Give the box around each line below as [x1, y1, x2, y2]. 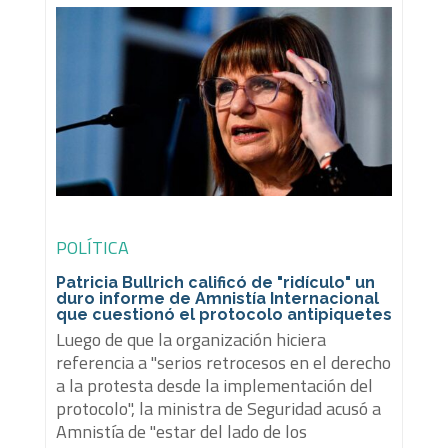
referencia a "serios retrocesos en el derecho [55, 348, 391, 376]
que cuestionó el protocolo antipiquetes [55, 304, 392, 324]
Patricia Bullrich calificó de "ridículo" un [55, 272, 375, 292]
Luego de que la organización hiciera [55, 325, 326, 353]
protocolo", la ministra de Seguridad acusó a [55, 394, 381, 422]
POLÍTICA [55, 233, 129, 261]
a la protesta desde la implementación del [55, 371, 373, 399]
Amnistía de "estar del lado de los [55, 417, 307, 445]
